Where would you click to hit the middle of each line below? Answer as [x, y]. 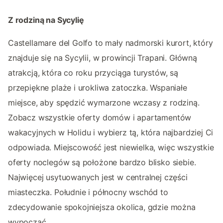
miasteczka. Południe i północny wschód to [88, 192]
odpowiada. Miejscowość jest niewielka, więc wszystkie [111, 147]
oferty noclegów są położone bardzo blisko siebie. [102, 162]
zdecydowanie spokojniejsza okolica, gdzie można [102, 207]
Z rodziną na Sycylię [46, 20]
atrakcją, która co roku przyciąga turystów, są [93, 72]
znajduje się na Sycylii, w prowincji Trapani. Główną [103, 57]
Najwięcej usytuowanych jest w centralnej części [98, 177]
